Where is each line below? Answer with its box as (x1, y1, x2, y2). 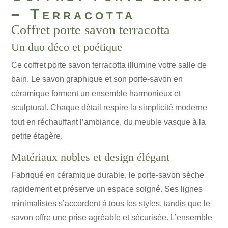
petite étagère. (11, 132, 63, 141)
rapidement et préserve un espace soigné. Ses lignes (11, 185, 203, 194)
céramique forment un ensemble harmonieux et (11, 89, 181, 98)
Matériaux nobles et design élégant (11, 151, 170, 164)
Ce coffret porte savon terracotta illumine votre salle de (11, 61, 207, 70)
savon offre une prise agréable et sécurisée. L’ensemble (11, 213, 213, 222)
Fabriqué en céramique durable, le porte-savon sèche (11, 170, 205, 180)
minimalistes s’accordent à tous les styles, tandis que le (11, 199, 211, 208)
